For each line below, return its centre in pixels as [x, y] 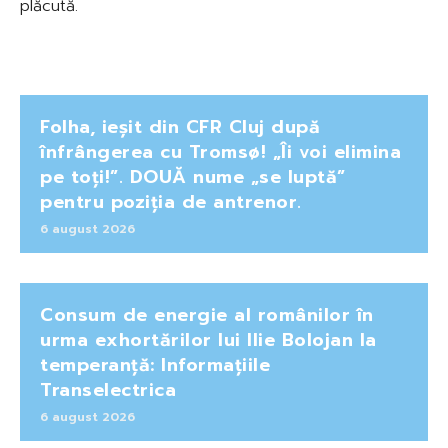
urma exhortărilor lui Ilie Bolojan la [208, 339]
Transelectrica [108, 389]
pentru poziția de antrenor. [171, 201]
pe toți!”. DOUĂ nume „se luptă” [193, 176]
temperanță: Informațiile [155, 364]
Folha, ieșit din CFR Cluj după [180, 126]
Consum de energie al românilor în [207, 314]
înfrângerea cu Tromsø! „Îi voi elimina [220, 151]
